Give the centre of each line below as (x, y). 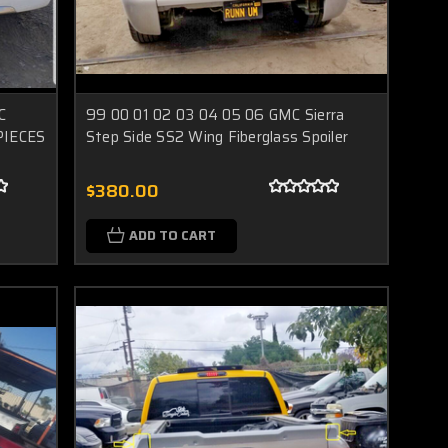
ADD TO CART (172, 235)
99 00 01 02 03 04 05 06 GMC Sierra (215, 114)
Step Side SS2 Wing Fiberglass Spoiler (217, 136)
